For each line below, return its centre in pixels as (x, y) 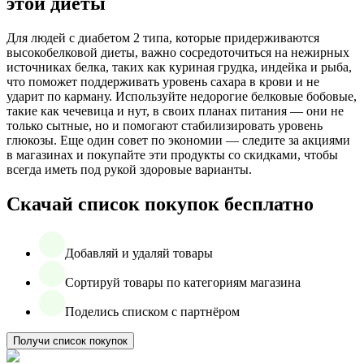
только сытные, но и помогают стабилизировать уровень (165, 126)
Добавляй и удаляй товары (139, 253)
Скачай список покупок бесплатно (160, 204)
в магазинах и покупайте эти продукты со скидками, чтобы (172, 155)
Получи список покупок (70, 340)
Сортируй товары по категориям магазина (183, 282)
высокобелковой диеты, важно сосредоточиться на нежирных (178, 53)
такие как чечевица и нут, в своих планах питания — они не (175, 111)
